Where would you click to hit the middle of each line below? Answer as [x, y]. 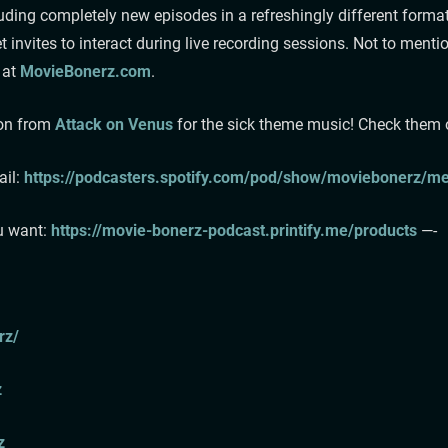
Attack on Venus [113, 124]
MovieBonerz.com [85, 71]
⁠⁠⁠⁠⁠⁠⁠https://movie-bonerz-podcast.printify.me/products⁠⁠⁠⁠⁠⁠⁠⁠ [233, 230]
